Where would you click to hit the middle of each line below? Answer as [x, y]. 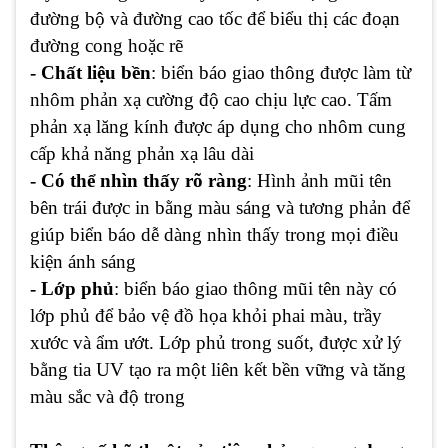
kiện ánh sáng [83, 262]
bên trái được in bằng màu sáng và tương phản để [220, 208]
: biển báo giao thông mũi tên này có [255, 289]
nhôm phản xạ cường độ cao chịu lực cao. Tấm [211, 100]
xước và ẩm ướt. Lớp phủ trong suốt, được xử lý [216, 343]
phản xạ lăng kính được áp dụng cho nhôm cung [218, 127]
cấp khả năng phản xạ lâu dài [142, 154]
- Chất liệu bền [90, 73]
